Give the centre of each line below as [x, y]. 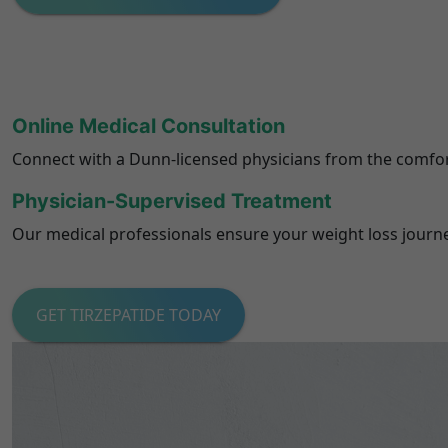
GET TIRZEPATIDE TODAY [128, 315]
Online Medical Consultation [148, 126]
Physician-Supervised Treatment [172, 201]
